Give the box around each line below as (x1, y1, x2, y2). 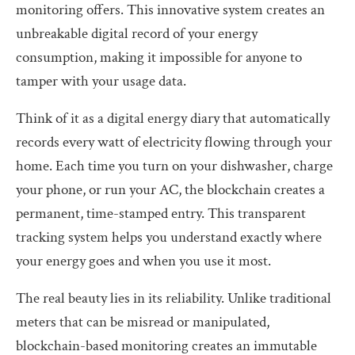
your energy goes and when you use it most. (16, 250, 271, 271)
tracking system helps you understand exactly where (16, 227, 322, 247)
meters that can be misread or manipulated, (16, 311, 269, 332)
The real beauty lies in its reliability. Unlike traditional (16, 288, 331, 308)
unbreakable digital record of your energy (16, 23, 258, 44)
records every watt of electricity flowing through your (16, 132, 332, 152)
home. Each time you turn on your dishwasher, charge (16, 155, 333, 176)
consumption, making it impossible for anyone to (16, 47, 302, 67)
